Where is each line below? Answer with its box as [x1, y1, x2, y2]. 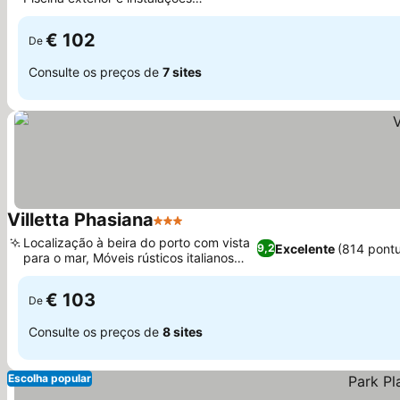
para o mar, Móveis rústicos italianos [23, 250, 234, 265]
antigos [23, 265, 66, 280]
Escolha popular [8, 371, 91, 385]
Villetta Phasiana [7, 209, 154, 230]
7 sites [162, 63, 202, 79]
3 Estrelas [153, 221, 220, 238]
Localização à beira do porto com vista [23, 235, 250, 250]
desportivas [23, 5, 92, 21]
